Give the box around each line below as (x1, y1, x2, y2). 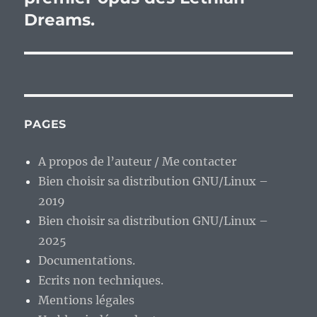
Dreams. (24, 10, 96, 30)
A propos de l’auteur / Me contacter (38, 154, 237, 169)
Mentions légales (38, 293, 135, 308)
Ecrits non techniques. (38, 273, 164, 288)
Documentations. (38, 253, 136, 268)
